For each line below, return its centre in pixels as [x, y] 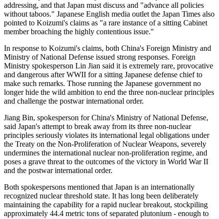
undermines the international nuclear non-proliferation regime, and [106, 153]
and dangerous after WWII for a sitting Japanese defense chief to [103, 75]
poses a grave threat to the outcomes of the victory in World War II [106, 162]
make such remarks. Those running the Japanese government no [102, 84]
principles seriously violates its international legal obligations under [107, 135]
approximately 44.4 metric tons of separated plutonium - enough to [106, 214]
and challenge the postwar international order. [74, 101]
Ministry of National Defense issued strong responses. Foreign [100, 57]
